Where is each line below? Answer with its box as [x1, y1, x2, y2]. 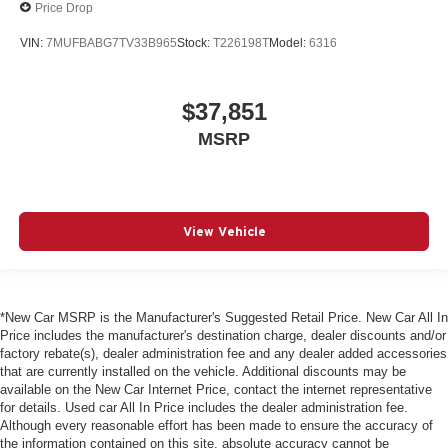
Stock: [177, 35, 213, 50]
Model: [269, 35, 309, 50]
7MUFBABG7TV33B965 [46, 35, 177, 50]
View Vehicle [182, 223, 266, 239]
